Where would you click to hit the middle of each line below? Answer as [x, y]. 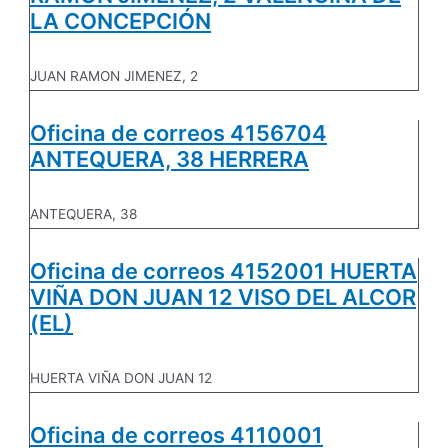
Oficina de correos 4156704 [179, 132]
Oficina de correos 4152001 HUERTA [224, 271]
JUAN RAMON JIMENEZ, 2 [114, 75]
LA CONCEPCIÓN [121, 20]
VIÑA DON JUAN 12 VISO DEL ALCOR [223, 297]
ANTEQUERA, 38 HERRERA [170, 158]
